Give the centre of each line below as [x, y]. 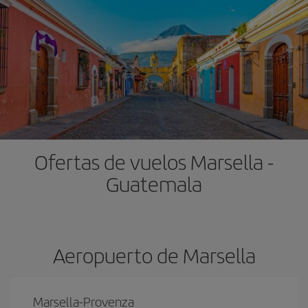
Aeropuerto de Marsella [154, 255]
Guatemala [154, 184]
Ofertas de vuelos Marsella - [154, 162]
